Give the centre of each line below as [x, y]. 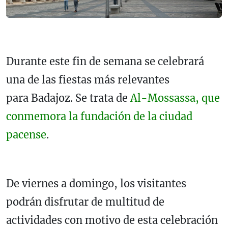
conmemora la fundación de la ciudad [99, 116]
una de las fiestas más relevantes [88, 79]
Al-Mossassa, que [175, 98]
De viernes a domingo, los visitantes [96, 183]
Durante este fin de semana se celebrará [105, 61]
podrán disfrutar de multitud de [85, 202]
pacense [26, 134]
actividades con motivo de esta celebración [112, 220]
